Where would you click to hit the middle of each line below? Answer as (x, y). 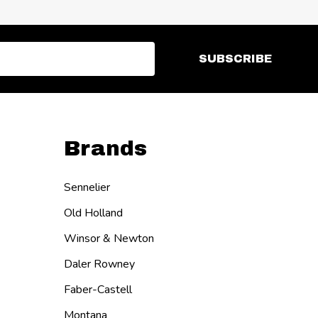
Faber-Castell (98, 289)
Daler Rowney (99, 264)
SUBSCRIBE (235, 58)
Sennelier (87, 187)
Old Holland (93, 213)
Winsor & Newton (109, 238)
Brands (105, 148)
